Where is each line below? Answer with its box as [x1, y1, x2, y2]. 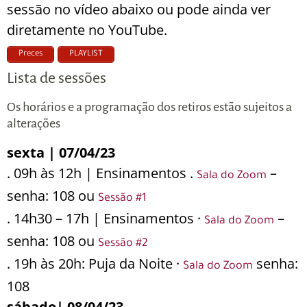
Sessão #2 [98, 238, 148, 251]
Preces [19, 50, 42, 59]
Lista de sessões [7, 70, 106, 87]
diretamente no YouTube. [7, 21, 167, 39]
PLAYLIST [69, 50, 103, 59]
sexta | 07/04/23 [7, 143, 115, 162]
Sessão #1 [98, 193, 147, 206]
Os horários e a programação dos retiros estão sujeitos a [7, 100, 292, 114]
